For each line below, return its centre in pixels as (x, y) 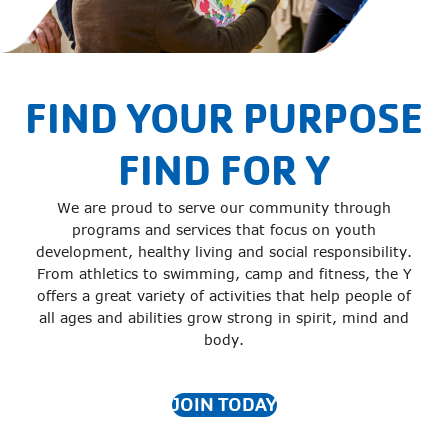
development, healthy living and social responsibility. (224, 251)
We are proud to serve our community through (224, 207)
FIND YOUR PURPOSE (224, 118)
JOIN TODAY (224, 405)
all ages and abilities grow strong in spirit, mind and (224, 317)
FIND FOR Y (224, 170)
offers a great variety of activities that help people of (224, 295)
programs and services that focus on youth (224, 229)
